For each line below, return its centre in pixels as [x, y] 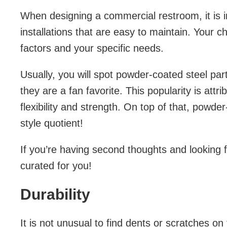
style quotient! [52, 123]
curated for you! [56, 165]
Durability [57, 194]
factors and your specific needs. [92, 48]
